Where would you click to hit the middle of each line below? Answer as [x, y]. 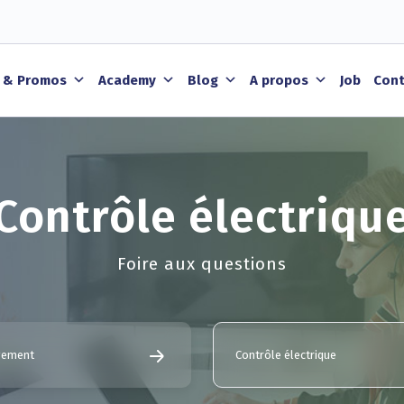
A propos [279, 80]
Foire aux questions [202, 264]
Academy [127, 80]
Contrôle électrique [286, 355]
